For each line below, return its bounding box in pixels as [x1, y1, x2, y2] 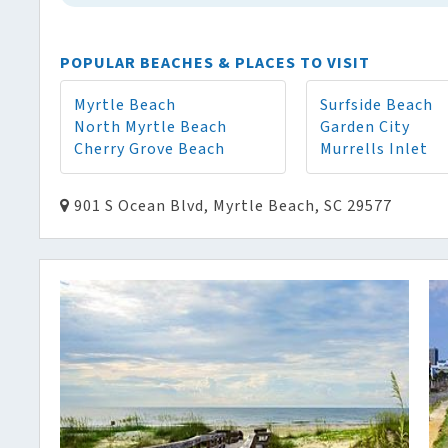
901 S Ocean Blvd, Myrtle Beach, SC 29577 [70, 194, 392, 217]
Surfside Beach [320, 93, 433, 116]
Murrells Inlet [320, 137, 428, 160]
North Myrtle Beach [74, 115, 227, 138]
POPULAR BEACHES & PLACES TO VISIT [60, 51, 370, 74]
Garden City [320, 115, 410, 138]
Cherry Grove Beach [74, 137, 225, 160]
